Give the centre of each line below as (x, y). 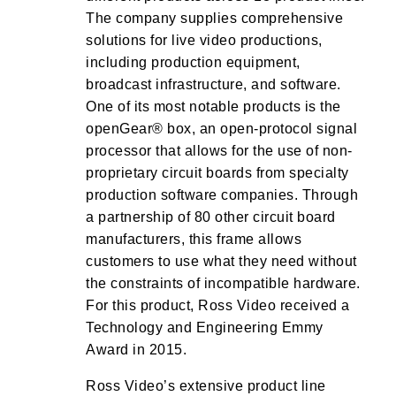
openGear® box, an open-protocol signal (221, 129)
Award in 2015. (136, 350)
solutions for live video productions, (204, 40)
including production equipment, (193, 62)
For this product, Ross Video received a (218, 305)
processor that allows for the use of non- (219, 151)
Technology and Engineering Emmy (205, 327)
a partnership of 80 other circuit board (211, 217)
